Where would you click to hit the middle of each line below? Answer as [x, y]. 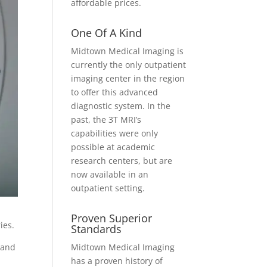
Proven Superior [112, 218]
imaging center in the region [128, 78]
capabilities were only [115, 133]
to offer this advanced [115, 92]
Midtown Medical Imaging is [128, 51]
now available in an [110, 174]
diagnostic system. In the [121, 106]
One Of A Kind [107, 33]
